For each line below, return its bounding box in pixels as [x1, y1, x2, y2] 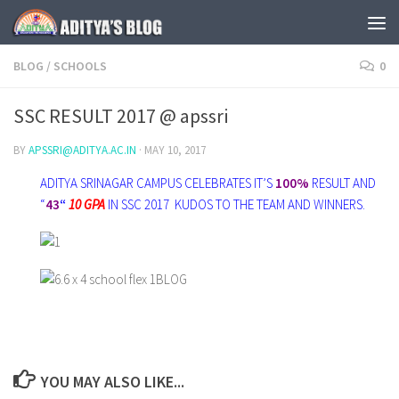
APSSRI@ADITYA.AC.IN [28, 142, 136, 158]
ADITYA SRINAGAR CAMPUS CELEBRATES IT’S [40, 175, 275, 191]
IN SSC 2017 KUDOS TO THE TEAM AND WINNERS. [105, 196, 365, 213]
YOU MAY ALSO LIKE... [40, 371, 184, 392]
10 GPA [69, 196, 105, 213]
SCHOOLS [53, 58, 107, 74]
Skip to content [24, 17, 123, 35]
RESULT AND [309, 175, 376, 191]
